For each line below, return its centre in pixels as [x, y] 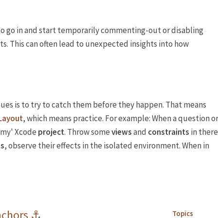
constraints [169, 132]
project [51, 132]
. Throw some [88, 132]
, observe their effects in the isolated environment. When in [107, 145]
